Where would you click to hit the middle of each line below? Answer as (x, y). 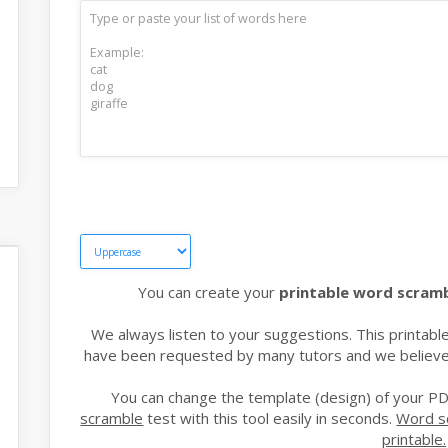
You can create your (209, 292)
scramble (112, 418)
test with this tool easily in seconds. (270, 418)
